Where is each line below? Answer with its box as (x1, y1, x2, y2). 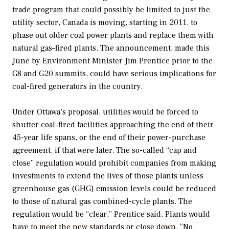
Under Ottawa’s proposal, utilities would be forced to (12, 107, 198, 118)
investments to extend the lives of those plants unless (12, 171, 203, 181)
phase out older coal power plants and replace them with (12, 30, 214, 40)
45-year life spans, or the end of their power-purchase (12, 132, 205, 143)
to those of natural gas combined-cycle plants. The (12, 196, 192, 207)
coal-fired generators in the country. (12, 81, 143, 91)
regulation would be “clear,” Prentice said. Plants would (12, 209, 210, 220)
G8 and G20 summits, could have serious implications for (12, 68, 216, 79)
